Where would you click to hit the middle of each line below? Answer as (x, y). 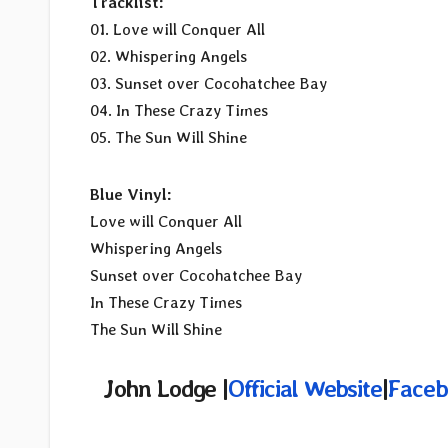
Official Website (304, 389)
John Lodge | (165, 389)
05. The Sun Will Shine (168, 138)
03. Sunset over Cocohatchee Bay (208, 84)
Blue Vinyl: (131, 195)
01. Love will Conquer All (177, 30)
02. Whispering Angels (168, 57)
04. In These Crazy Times (179, 111)
